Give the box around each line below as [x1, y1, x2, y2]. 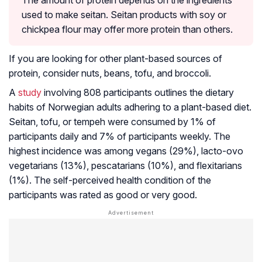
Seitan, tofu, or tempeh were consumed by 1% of [9, 116, 216, 128]
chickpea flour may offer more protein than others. [22, 23, 233, 36]
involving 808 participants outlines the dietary [42, 87, 234, 99]
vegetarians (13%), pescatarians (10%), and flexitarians [9, 160, 242, 172]
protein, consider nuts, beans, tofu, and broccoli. [9, 67, 211, 80]
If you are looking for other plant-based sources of [9, 53, 222, 65]
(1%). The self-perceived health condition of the [9, 174, 211, 187]
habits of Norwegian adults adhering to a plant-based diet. [9, 101, 251, 113]
